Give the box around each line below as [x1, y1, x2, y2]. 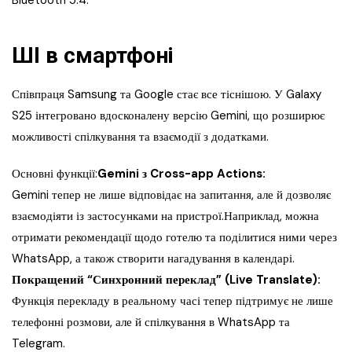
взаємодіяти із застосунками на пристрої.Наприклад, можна [12, 208, 319, 225]
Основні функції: [12, 166, 97, 182]
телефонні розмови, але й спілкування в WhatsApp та [12, 314, 290, 331]
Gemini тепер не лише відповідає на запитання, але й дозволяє [12, 187, 331, 203]
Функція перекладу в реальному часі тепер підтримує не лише [12, 293, 333, 310]
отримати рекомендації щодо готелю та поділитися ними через [12, 229, 337, 246]
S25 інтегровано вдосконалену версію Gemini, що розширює [12, 108, 324, 124]
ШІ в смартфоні [12, 42, 174, 69]
